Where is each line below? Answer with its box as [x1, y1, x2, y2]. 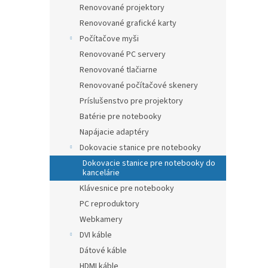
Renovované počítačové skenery [80, 80, 198, 92]
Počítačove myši [80, 33, 139, 45]
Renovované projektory [80, 2, 165, 14]
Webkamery [80, 214, 123, 226]
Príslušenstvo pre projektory [80, 95, 183, 107]
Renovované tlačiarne [80, 64, 157, 76]
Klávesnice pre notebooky [80, 182, 174, 194]
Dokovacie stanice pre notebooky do [83, 157, 215, 169]
